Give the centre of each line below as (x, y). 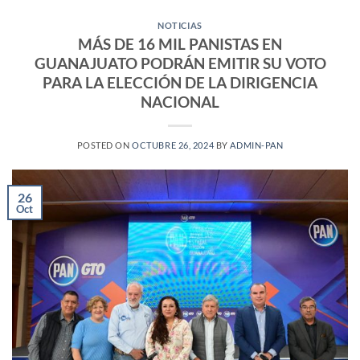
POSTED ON (104, 145)
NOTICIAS (180, 26)
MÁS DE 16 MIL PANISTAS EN (180, 43)
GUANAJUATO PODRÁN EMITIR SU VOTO (180, 63)
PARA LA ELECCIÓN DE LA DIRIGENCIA (180, 82)
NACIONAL (180, 101)
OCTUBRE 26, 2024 (173, 145)
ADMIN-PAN (257, 145)
